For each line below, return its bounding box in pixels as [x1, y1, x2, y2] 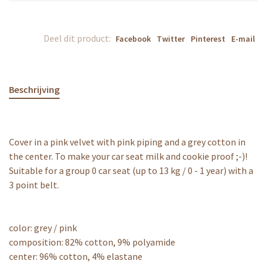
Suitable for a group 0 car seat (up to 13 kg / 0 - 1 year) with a [9, 164, 253, 176]
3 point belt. [9, 179, 59, 191]
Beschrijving [9, 83, 60, 95]
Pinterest [191, 33, 225, 44]
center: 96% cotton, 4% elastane [9, 250, 142, 262]
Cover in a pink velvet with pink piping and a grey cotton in [9, 136, 246, 148]
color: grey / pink [9, 222, 77, 234]
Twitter [157, 33, 185, 44]
